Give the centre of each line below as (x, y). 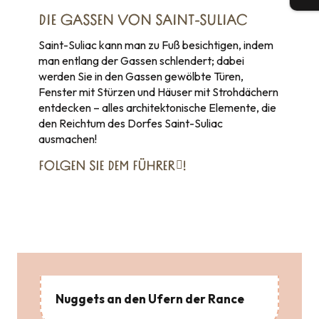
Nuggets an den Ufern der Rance (150, 299)
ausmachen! (68, 139)
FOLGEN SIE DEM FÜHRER (106, 167)
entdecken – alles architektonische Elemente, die (157, 108)
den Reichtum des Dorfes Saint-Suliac (131, 123)
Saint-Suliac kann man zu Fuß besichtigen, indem (156, 45)
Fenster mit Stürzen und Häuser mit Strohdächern (158, 92)
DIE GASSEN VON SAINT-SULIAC (143, 21)
